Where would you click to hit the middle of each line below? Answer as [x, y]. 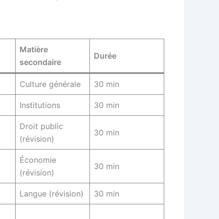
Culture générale [50, 84]
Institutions [40, 105]
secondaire [40, 62]
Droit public [41, 126]
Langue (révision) [52, 194]
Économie [38, 160]
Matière [34, 50]
